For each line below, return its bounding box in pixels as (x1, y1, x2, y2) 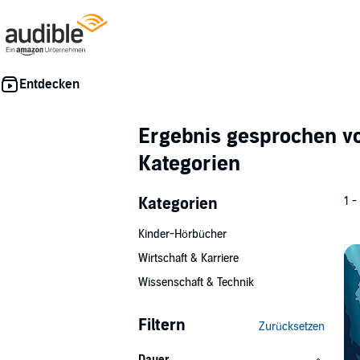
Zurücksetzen (259, 320, 325, 333)
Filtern (138, 316, 186, 335)
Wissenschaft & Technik (138, 276, 254, 289)
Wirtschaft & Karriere (138, 252, 239, 265)
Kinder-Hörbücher (138, 227, 227, 241)
